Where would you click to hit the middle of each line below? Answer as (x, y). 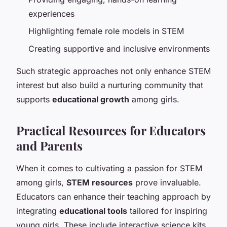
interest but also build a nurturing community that (110, 85)
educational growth (91, 99)
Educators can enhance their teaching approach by (113, 196)
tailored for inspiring (167, 211)
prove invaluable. (167, 182)
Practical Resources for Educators (111, 130)
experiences (51, 13)
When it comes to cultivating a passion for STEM (109, 168)
